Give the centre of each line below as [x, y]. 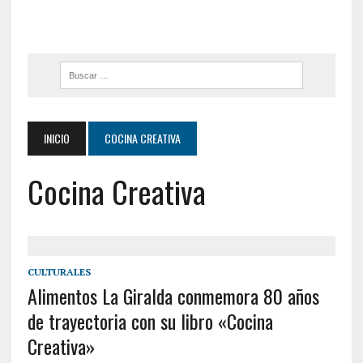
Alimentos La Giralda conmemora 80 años [173, 296]
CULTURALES [59, 272]
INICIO [56, 138]
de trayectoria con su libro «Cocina [150, 321]
